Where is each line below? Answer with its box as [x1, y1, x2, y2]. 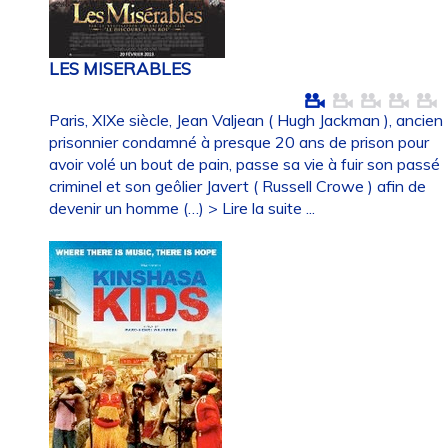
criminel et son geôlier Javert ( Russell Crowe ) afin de [49, 176, 427, 197]
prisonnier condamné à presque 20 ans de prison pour [49, 132, 430, 153]
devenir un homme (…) [49, 198, 209, 219]
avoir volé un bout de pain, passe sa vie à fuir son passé [49, 154, 441, 175]
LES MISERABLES [49, 57, 192, 79]
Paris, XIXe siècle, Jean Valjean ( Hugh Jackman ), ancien [49, 110, 444, 131]
